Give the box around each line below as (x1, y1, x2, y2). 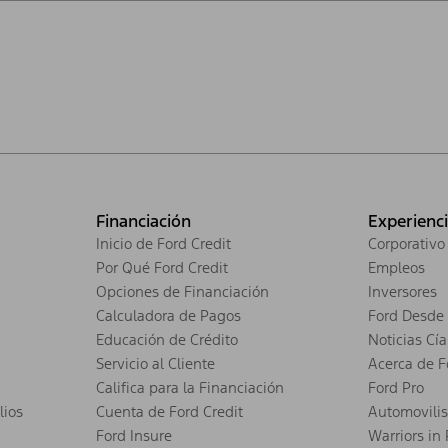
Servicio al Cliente (96, 353, 215, 373)
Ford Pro (368, 377, 424, 397)
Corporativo (368, 233, 445, 253)
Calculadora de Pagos (96, 305, 241, 325)
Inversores (368, 281, 437, 301)
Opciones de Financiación (96, 281, 269, 301)
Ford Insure (96, 425, 172, 445)
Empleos (368, 257, 425, 277)
